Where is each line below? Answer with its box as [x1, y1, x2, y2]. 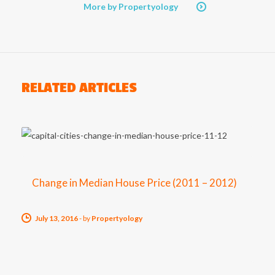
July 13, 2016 [35, 213, 78, 223]
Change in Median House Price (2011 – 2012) [31, 176, 237, 190]
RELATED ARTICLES [21, 79, 137, 96]
